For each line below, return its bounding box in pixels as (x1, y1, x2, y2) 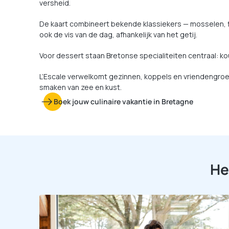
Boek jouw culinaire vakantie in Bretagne (54, 97, 193, 106)
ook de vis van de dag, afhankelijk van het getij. (39, 30, 197, 39)
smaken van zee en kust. (39, 82, 122, 92)
